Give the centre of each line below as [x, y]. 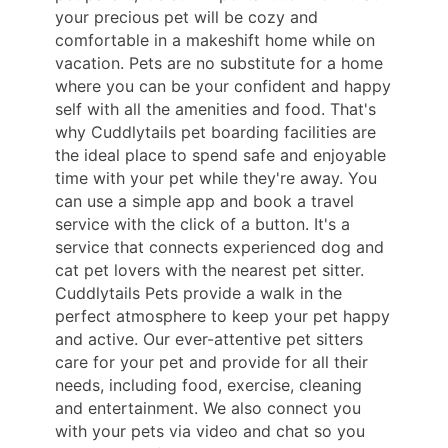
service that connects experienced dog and [219, 247]
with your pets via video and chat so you [210, 431]
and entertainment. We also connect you [208, 408]
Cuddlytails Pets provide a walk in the [198, 293]
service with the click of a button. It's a [202, 224]
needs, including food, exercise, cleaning [208, 385]
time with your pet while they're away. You [216, 178]
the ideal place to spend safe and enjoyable [220, 155]
